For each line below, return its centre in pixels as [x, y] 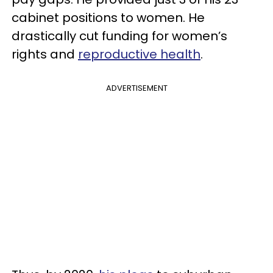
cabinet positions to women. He [108, 17]
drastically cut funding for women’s [119, 36]
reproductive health [139, 54]
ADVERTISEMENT [136, 88]
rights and [45, 54]
